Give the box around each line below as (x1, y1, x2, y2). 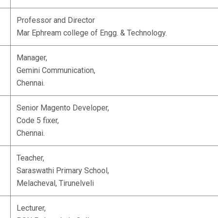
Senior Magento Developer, (17, 103, 109, 112)
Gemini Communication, (17, 66, 95, 75)
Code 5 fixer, (17, 116, 59, 125)
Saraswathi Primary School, (17, 166, 109, 175)
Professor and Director (17, 16, 95, 25)
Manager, (17, 53, 47, 62)
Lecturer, (17, 203, 46, 213)
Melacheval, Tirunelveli (17, 179, 94, 188)
